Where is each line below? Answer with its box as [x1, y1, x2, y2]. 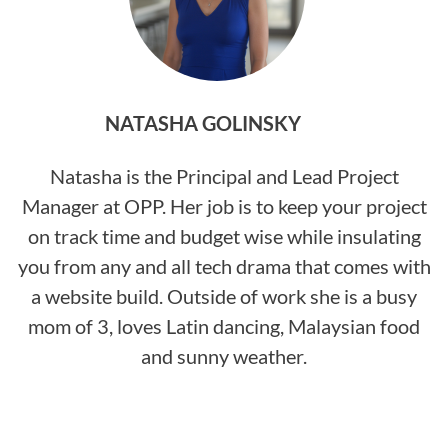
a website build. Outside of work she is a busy [31, 284, 417, 308]
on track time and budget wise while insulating [27, 224, 421, 248]
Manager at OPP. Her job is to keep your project [21, 194, 427, 218]
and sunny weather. [141, 344, 307, 368]
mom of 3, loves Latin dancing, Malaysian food [28, 314, 420, 338]
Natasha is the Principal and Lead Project [49, 164, 399, 188]
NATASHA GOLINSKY [105, 111, 302, 135]
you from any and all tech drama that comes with [17, 254, 431, 278]
